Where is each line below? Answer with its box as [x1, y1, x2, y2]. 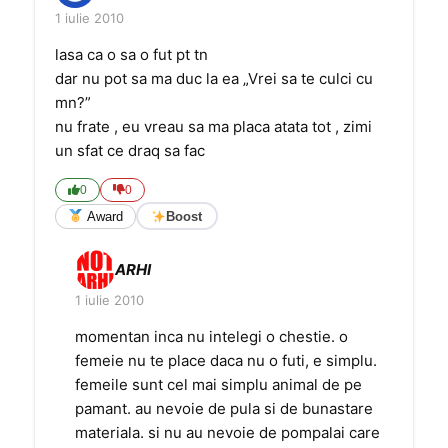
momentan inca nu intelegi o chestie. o [75, 327, 348, 346]
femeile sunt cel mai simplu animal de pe [75, 375, 362, 394]
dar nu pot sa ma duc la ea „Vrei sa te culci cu [55, 69, 373, 88]
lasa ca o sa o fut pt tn [55, 45, 208, 64]
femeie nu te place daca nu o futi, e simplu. [75, 351, 377, 370]
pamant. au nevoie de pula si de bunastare [75, 399, 373, 418]
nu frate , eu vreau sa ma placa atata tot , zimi [55, 117, 372, 136]
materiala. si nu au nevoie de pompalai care [75, 423, 380, 442]
